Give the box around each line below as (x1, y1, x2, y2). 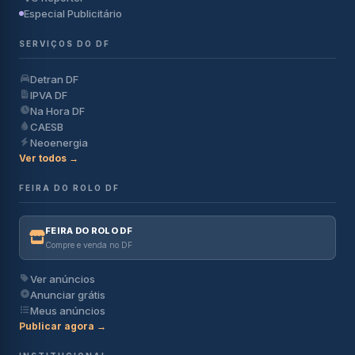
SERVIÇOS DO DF (19, 38, 110, 48)
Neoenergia (30, 136, 88, 149)
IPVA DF (30, 88, 67, 101)
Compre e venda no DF (45, 239, 132, 250)
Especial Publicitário (24, 6, 122, 20)
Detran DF (30, 72, 78, 86)
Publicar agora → (19, 319, 106, 332)
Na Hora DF (30, 104, 85, 117)
